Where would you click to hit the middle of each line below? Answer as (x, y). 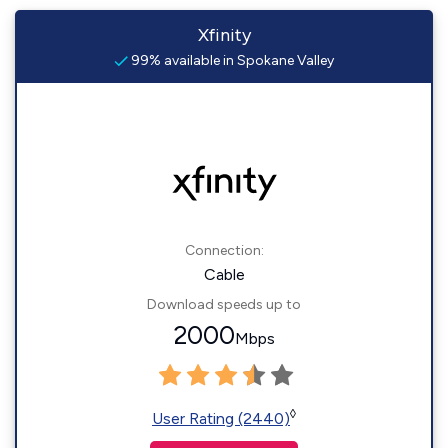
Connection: (224, 250)
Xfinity (224, 35)
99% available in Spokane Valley (231, 60)
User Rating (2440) (221, 418)
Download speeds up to (224, 304)
